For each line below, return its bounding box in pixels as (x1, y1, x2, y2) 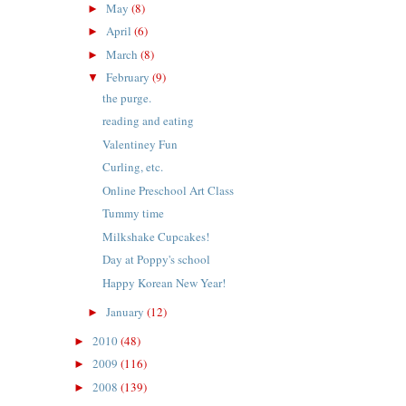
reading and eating (102, 112, 195, 130)
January (106, 303, 148, 320)
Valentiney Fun (102, 135, 179, 152)
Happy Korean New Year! (102, 274, 227, 291)
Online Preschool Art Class (102, 181, 235, 198)
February (106, 69, 153, 86)
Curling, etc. (102, 159, 164, 176)
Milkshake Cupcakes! (102, 227, 210, 245)
